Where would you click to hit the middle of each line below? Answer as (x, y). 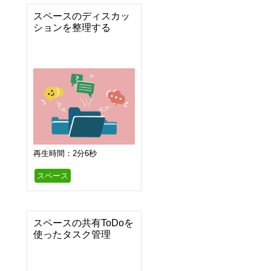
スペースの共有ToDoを (83, 223)
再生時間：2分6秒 (65, 154)
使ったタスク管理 (72, 235)
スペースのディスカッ (82, 16)
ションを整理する (72, 28)
